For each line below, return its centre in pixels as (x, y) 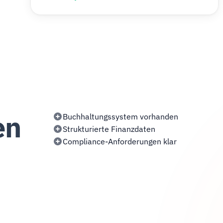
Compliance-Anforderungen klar (120, 141)
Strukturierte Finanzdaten (109, 129)
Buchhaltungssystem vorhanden (121, 116)
